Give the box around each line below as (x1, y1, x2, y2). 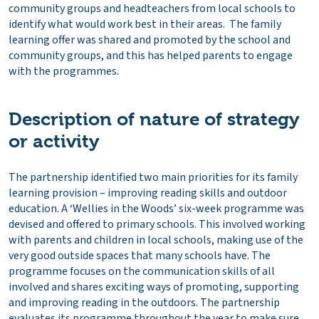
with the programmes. (9, 63, 121, 80)
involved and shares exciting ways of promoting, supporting (9, 279, 299, 296)
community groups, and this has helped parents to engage (9, 48, 293, 64)
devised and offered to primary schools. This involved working (9, 216, 305, 233)
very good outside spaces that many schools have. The (9, 248, 271, 264)
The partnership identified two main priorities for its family (9, 169, 298, 186)
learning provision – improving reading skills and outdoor (9, 185, 287, 202)
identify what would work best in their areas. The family (9, 16, 281, 33)
